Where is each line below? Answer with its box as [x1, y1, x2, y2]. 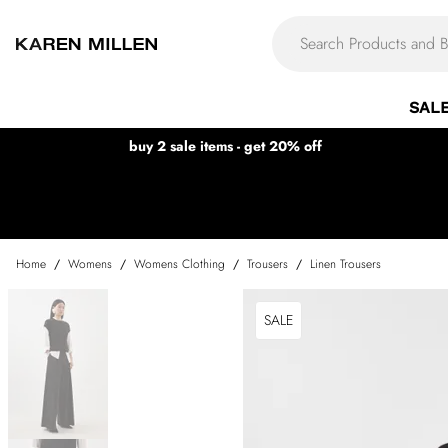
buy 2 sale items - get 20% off [128, 136, 322, 156]
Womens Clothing [134, 255, 225, 273]
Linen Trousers [310, 255, 381, 273]
